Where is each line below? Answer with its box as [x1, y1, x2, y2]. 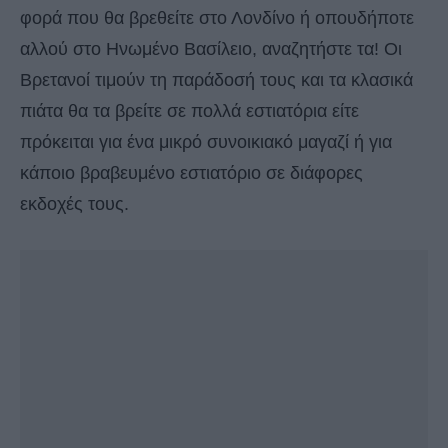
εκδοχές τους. [20, 194, 129, 215]
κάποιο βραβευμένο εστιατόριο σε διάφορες [20, 163, 363, 184]
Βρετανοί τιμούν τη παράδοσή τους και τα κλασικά [20, 70, 413, 91]
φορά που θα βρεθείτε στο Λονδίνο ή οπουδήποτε [20, 8, 414, 29]
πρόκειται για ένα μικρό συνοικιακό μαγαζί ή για [20, 132, 392, 153]
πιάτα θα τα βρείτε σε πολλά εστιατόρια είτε [20, 101, 359, 122]
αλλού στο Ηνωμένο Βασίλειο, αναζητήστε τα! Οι [20, 39, 402, 60]
